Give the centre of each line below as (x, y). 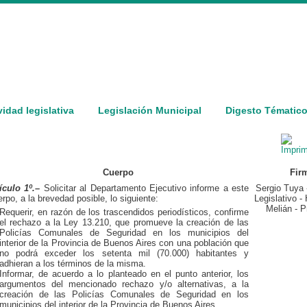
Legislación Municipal (150, 110)
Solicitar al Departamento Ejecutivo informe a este (144, 188)
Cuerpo (118, 172)
